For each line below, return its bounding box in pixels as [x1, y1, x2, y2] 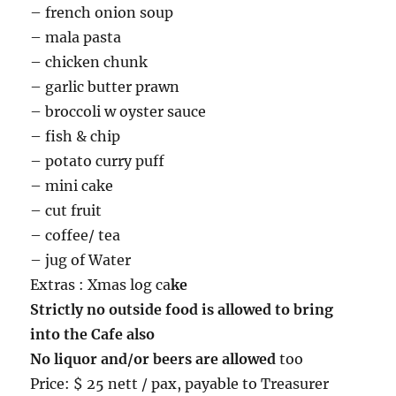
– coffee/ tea [30, 226, 121, 245]
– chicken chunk [30, 53, 148, 72]
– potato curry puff [30, 152, 165, 171]
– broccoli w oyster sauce [30, 103, 207, 121]
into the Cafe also [30, 325, 156, 344]
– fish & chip [30, 127, 121, 146]
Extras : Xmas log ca [30, 276, 171, 294]
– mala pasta [30, 28, 122, 47]
